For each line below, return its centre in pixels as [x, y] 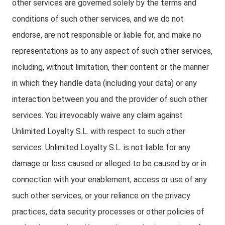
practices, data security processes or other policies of [108, 212]
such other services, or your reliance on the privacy [101, 196]
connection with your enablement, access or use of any [109, 180]
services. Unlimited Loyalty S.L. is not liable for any [101, 147]
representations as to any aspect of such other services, [112, 51]
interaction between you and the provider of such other [110, 99]
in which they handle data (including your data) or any [104, 83]
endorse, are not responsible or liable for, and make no [107, 35]
